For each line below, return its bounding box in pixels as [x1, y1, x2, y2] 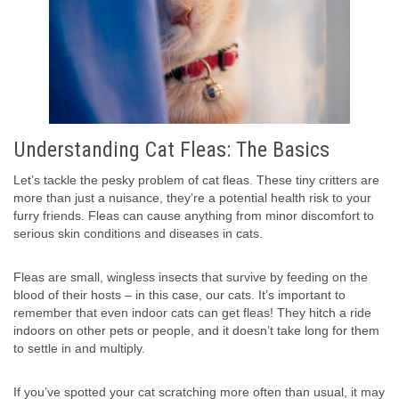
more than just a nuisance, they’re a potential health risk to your [13, 190, 371, 205]
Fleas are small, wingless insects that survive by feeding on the [13, 269, 368, 284]
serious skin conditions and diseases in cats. [13, 225, 263, 240]
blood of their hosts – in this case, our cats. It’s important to [13, 287, 346, 302]
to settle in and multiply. [13, 340, 145, 355]
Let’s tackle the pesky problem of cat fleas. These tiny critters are [13, 172, 379, 187]
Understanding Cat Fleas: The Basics [13, 136, 330, 162]
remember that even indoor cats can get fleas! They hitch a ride [13, 305, 371, 320]
